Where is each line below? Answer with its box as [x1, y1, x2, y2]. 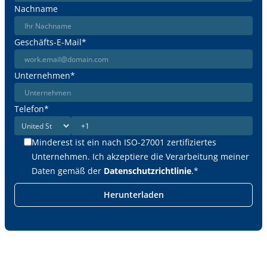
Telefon [14, 103, 44, 114]
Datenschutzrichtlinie [104, 165, 191, 176]
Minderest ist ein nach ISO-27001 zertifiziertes [32, 136, 216, 148]
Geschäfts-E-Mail [14, 36, 82, 48]
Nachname [14, 3, 58, 14]
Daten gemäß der [32, 165, 104, 176]
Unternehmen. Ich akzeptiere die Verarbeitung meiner [32, 151, 249, 162]
